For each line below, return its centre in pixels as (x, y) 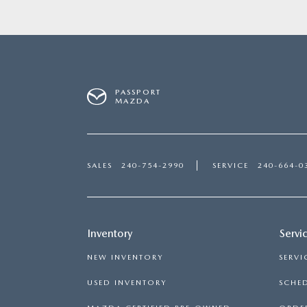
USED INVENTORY (127, 282)
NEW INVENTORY (125, 257)
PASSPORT (138, 92)
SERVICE (231, 165)
